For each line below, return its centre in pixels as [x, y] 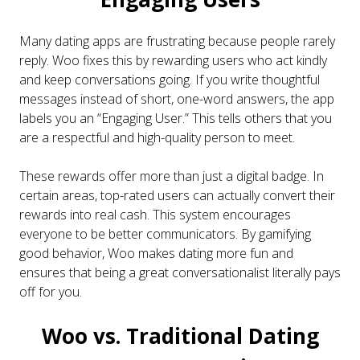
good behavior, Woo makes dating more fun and [156, 253]
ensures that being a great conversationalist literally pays [180, 272]
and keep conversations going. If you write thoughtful [170, 79]
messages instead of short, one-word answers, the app [177, 98]
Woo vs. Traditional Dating [180, 335]
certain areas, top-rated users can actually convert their [177, 195]
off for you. [51, 291]
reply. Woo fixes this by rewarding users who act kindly [173, 60]
